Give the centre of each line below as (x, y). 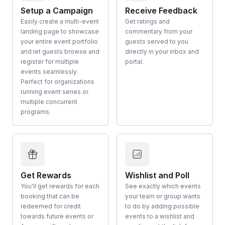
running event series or (54, 91)
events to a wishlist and (160, 216)
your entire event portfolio (59, 41)
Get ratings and (147, 21)
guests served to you (157, 41)
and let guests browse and (60, 51)
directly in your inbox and (162, 51)
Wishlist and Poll (157, 175)
